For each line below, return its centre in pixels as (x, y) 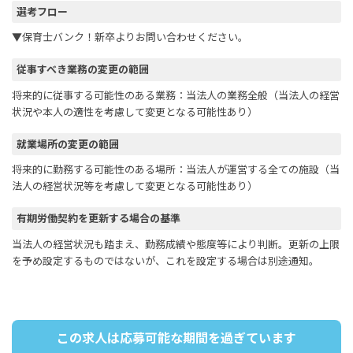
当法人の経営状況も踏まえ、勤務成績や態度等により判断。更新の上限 (176, 244)
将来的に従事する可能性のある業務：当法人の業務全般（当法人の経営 (176, 95)
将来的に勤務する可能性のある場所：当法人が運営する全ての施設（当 (176, 170)
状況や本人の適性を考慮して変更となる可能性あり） (135, 112)
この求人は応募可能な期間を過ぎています (176, 338)
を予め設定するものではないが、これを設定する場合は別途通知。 (165, 261)
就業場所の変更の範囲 (68, 144)
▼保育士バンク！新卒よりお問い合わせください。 (130, 38)
